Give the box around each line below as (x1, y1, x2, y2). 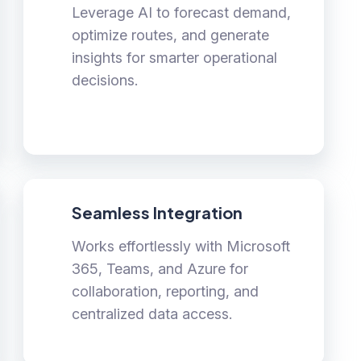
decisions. (72, 72, 139, 89)
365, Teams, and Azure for (72, 260, 249, 278)
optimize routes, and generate (72, 27, 270, 44)
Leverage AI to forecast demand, (72, 4, 292, 22)
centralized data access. (72, 305, 233, 323)
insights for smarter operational (72, 49, 278, 67)
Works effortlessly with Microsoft (72, 238, 291, 255)
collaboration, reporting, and (72, 283, 259, 301)
